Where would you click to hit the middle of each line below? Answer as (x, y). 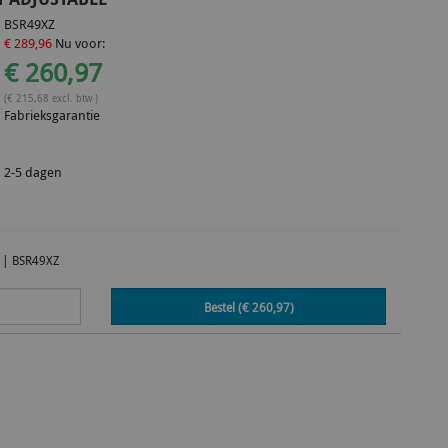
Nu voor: (79, 43)
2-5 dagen (33, 172)
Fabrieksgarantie (52, 115)
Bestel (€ (227, 307)
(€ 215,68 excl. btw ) (51, 97)
